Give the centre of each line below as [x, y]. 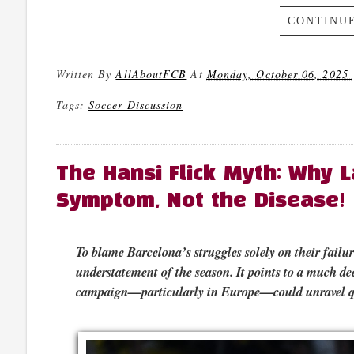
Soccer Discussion [136, 105]
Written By [86, 74]
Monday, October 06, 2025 [277, 74]
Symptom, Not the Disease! [200, 201]
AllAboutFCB [151, 74]
